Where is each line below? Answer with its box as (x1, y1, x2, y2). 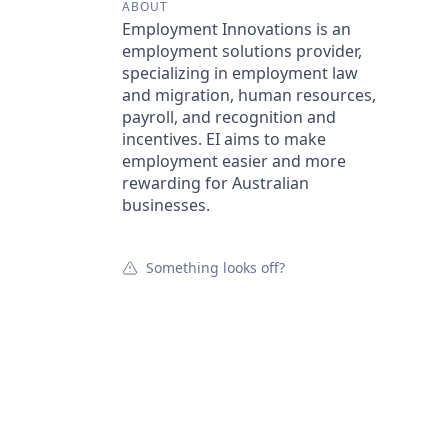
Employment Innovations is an (122, 18, 351, 40)
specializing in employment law (122, 62, 358, 84)
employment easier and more (122, 150, 346, 172)
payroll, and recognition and (122, 106, 336, 128)
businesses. (122, 194, 210, 216)
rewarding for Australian (122, 172, 309, 194)
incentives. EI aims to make (122, 128, 326, 150)
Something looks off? (146, 258, 285, 277)
